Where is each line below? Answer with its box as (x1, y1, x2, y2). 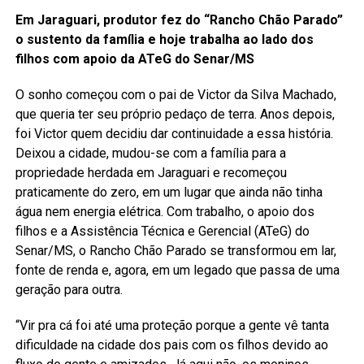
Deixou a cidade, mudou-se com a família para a (15, 145, 286, 161)
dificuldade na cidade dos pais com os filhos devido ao (15, 336, 328, 353)
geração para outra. (15, 281, 123, 297)
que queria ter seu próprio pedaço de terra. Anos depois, (15, 106, 335, 122)
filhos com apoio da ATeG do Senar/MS (15, 50, 254, 67)
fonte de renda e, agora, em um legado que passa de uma (15, 262, 340, 278)
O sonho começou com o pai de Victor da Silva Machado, (15, 86, 336, 102)
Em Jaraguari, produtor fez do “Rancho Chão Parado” (15, 11, 343, 28)
